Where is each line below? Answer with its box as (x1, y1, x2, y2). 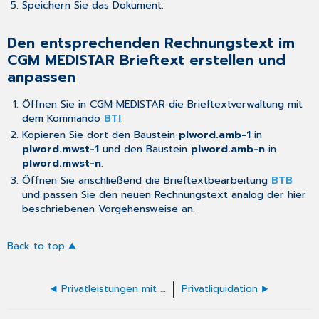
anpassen (7, 66, 76, 89)
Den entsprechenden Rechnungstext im (7, 32, 296, 55)
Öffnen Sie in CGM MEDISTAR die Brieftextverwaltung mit (21, 95, 303, 112)
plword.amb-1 (178, 127, 251, 143)
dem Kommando (21, 110, 104, 126)
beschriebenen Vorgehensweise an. (21, 200, 195, 216)
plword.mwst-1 (21, 141, 99, 157)
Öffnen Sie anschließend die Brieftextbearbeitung (21, 172, 271, 188)
